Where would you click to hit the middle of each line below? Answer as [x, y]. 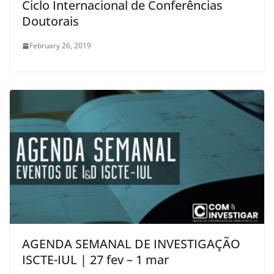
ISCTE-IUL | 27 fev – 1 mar [95, 260]
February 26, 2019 [60, 46]
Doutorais [50, 21]
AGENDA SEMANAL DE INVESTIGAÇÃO [131, 244]
